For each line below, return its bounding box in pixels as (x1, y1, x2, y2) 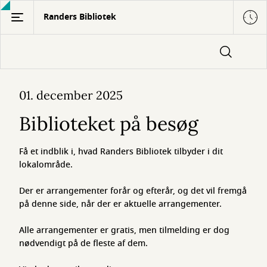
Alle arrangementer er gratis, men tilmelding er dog (19, 224, 229, 237)
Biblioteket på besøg (19, 111, 198, 136)
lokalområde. (19, 159, 73, 171)
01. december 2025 (19, 88, 123, 103)
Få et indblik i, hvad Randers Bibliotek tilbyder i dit (19, 145, 223, 158)
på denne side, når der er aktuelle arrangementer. (19, 198, 224, 210)
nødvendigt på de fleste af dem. (19, 237, 150, 250)
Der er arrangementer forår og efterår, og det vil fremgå (19, 185, 247, 197)
